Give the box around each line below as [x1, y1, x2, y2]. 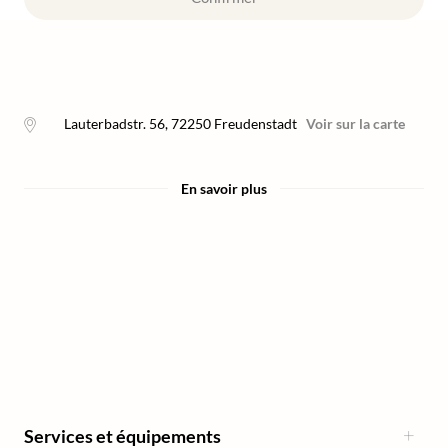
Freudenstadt [214, 115, 297, 132]
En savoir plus [181, 180, 267, 197]
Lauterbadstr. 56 [64, 115, 165, 132]
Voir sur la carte [306, 115, 405, 132]
